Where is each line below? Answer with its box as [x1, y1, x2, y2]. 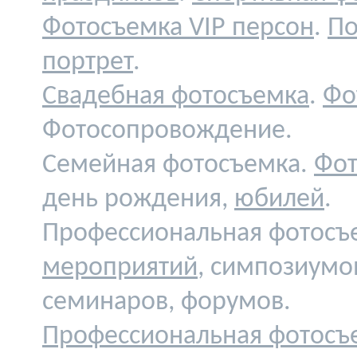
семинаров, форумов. [42, 288, 291, 316]
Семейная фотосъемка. [42, 151, 314, 179]
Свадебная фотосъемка [42, 83, 309, 111]
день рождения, [42, 186, 234, 214]
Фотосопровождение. [42, 117, 292, 145]
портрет [42, 49, 133, 76]
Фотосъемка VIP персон [42, 14, 314, 42]
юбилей [234, 186, 324, 214]
